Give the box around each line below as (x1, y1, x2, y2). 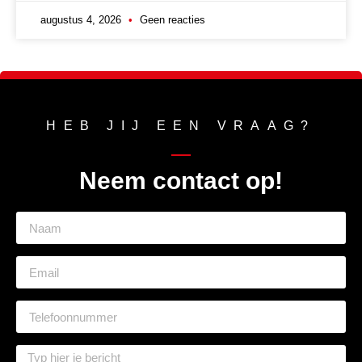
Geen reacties (137, 14, 205, 27)
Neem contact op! (79, 167, 283, 195)
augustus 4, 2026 (40, 14, 124, 27)
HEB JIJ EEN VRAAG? (46, 119, 316, 133)
